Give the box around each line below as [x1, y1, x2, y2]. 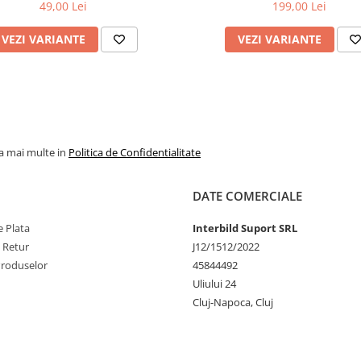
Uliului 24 [193, 276, 236, 291]
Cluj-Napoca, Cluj [193, 295, 273, 309]
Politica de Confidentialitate [68, 145, 201, 160]
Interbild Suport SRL [193, 221, 297, 235]
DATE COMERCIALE [193, 188, 302, 204]
